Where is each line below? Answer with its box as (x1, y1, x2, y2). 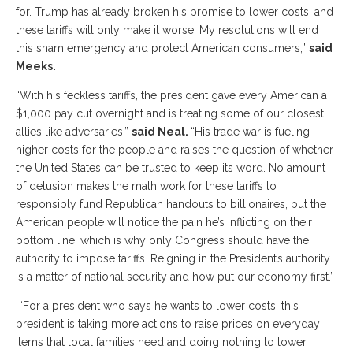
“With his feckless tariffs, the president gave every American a (16, 88, 327, 102)
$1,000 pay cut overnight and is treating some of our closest (16, 106, 324, 120)
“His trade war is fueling (191, 124, 310, 138)
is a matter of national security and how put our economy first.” (16, 269, 334, 283)
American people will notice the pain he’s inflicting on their (16, 215, 312, 229)
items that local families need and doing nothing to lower (16, 335, 307, 348)
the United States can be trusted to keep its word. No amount (16, 161, 325, 174)
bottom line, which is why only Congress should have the (16, 233, 309, 247)
